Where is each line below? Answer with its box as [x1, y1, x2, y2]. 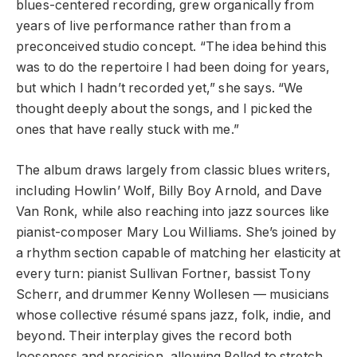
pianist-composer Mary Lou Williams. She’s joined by [16, 224, 337, 240]
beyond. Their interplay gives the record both [16, 328, 292, 343]
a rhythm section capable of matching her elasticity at [16, 245, 341, 261]
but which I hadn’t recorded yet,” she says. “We [16, 80, 304, 96]
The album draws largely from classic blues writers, [16, 162, 331, 178]
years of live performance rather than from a [16, 18, 292, 34]
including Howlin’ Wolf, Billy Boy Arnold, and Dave [16, 182, 322, 198]
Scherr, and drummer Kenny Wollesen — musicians [16, 286, 330, 302]
